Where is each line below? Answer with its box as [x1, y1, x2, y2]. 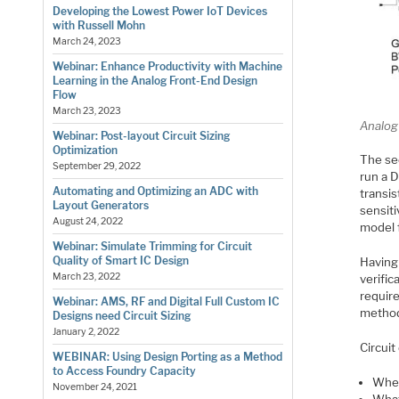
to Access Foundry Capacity [52, 364, 196, 379]
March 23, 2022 [52, 271, 120, 283]
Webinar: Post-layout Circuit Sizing [52, 129, 230, 143]
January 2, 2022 [52, 326, 119, 338]
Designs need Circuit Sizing [52, 309, 191, 323]
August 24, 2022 [52, 216, 123, 228]
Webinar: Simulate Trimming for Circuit [52, 240, 252, 254]
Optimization [52, 143, 118, 158]
